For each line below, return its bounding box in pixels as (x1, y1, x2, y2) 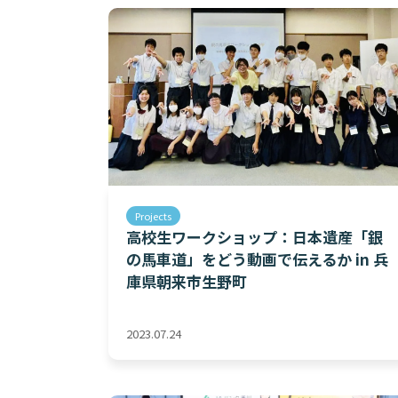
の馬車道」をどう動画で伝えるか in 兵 (126, 248, 388, 270)
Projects (135, 209, 171, 223)
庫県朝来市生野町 (126, 270, 247, 292)
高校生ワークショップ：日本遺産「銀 (126, 226, 383, 248)
